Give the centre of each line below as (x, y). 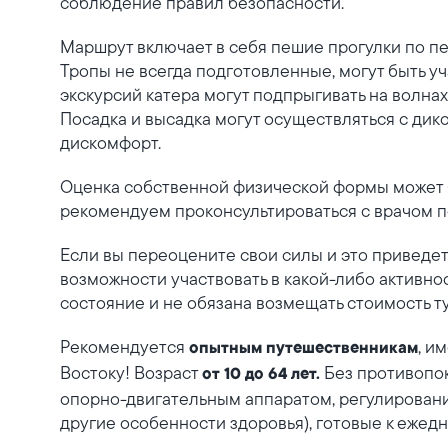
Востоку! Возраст (131, 372)
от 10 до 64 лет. (261, 375)
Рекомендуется (124, 346)
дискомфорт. (110, 142)
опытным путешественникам (303, 349)
